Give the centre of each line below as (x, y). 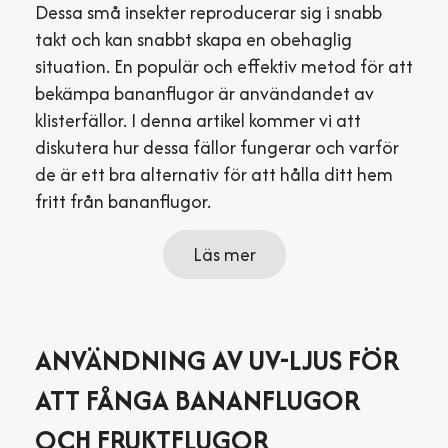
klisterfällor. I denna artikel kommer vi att (198, 120)
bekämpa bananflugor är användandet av (204, 93)
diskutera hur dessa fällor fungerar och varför (217, 147)
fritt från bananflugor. (123, 201)
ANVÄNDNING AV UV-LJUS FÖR (217, 360)
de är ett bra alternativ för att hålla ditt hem (214, 174)
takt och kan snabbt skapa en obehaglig (193, 39)
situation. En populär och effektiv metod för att (224, 66)
